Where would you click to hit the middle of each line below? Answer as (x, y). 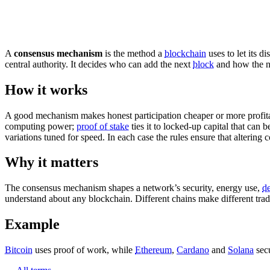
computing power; (41, 126)
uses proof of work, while (84, 250)
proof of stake (103, 126)
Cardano (193, 250)
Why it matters (52, 162)
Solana (241, 250)
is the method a (133, 53)
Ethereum (153, 250)
